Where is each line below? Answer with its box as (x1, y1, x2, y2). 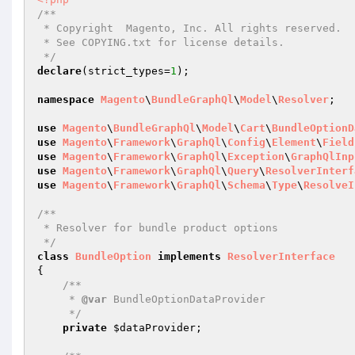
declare (37, 65, 82, 77)
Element (272, 136, 316, 148)
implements (158, 250, 221, 262)
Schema (227, 179, 265, 191)
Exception (227, 151, 284, 162)
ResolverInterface (227, 250, 335, 262)
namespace (37, 94, 94, 105)
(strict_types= (82, 65, 170, 77)
